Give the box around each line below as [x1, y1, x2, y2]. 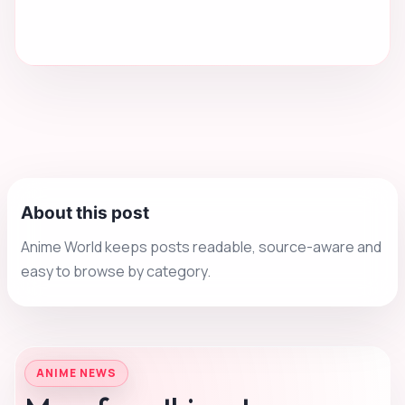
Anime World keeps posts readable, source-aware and [21, 237, 381, 258]
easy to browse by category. [21, 261, 211, 282]
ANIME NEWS [36, 365, 117, 381]
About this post [21, 202, 149, 224]
